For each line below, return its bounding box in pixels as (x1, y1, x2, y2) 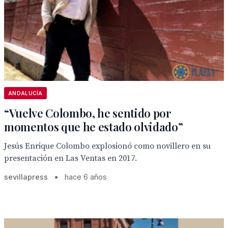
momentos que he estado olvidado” (4, 119, 183, 134)
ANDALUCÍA (8, 90, 43, 96)
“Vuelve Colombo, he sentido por (4, 105, 171, 121)
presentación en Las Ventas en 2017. (4, 153, 137, 163)
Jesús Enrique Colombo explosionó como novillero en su (4, 141, 211, 151)
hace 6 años (65, 173, 107, 181)
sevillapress (4, 173, 48, 181)
